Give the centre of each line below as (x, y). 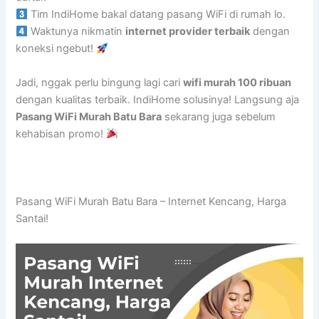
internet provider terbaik (188, 32)
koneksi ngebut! (56, 49)
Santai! (32, 218)
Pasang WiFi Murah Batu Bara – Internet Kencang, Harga (151, 201)
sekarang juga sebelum (219, 116)
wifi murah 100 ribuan (237, 82)
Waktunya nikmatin (77, 32)
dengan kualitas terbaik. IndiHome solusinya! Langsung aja (158, 99)
